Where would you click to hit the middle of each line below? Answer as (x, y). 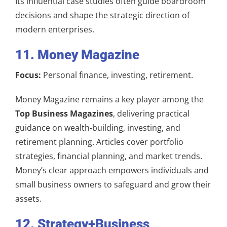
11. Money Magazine (77, 54)
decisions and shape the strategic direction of (102, 15)
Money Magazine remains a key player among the (109, 99)
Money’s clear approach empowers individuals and (112, 170)
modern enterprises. (55, 29)
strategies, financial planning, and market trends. (109, 156)
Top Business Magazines (64, 113)
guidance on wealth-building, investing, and (98, 127)
